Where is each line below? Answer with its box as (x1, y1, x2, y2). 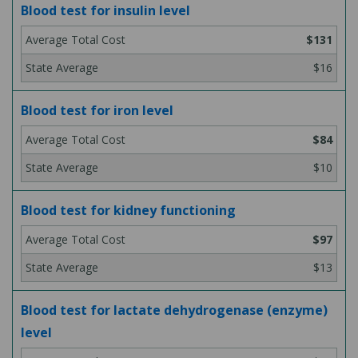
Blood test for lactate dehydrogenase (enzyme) (21, 301, 328, 319)
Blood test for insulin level (21, 2, 190, 19)
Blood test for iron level (21, 101, 173, 119)
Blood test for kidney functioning (21, 201, 236, 219)
